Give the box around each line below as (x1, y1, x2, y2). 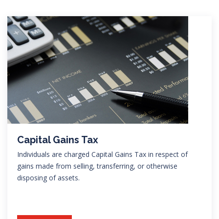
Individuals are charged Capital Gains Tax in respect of (17, 149, 188, 159)
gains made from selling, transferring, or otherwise (17, 161, 177, 171)
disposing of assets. (17, 173, 80, 182)
